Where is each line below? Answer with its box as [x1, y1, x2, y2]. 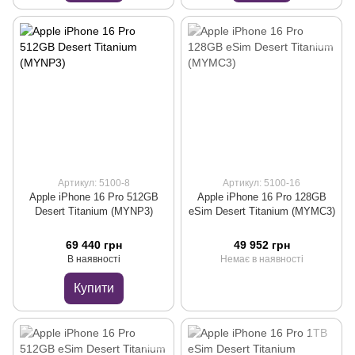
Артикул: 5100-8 [57, 177, 130, 189]
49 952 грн [233, 239, 290, 252]
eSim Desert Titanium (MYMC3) [188, 204, 335, 217]
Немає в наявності [219, 254, 303, 265]
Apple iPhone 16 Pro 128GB [197, 190, 326, 203]
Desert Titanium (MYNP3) [34, 204, 153, 217]
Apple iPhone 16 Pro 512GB [29, 190, 158, 203]
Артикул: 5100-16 [223, 177, 300, 189]
